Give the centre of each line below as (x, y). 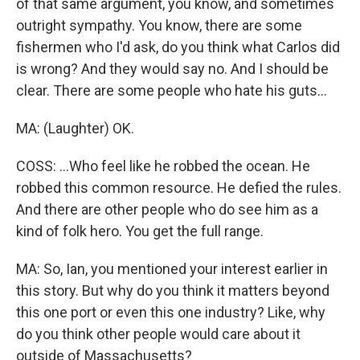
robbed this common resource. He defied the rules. (179, 188)
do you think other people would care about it (158, 334)
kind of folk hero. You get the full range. (140, 231)
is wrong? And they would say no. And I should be (172, 69)
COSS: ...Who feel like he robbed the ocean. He (163, 166)
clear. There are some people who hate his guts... (172, 90)
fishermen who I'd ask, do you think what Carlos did (178, 47)
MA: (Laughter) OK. (75, 128)
